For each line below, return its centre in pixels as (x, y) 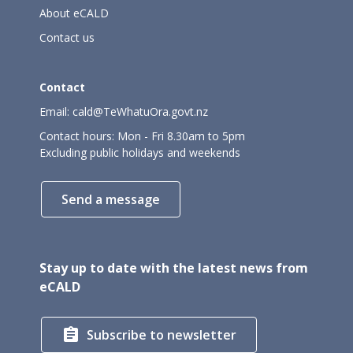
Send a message (111, 199)
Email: (56, 111)
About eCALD (74, 13)
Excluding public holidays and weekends (140, 152)
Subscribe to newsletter (162, 335)
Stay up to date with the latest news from (174, 268)
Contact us (67, 37)
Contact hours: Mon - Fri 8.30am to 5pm (142, 136)
